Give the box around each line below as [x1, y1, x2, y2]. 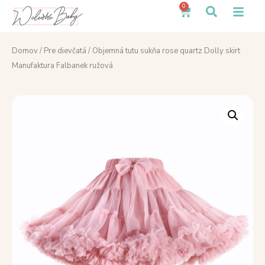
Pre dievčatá [44, 46, 86, 57]
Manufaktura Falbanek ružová [12, 60, 113, 72]
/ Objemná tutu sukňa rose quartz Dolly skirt [86, 46, 240, 57]
